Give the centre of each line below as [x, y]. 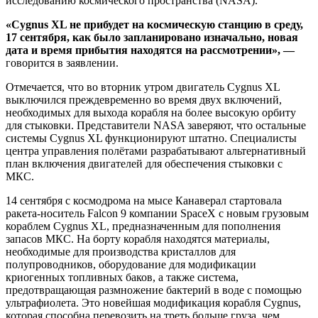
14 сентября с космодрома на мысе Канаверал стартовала [144, 200]
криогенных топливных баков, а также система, [122, 277]
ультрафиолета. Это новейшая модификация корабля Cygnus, [153, 302]
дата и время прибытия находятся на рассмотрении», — [150, 50]
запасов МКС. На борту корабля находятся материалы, [138, 238]
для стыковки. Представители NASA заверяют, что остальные [156, 125]
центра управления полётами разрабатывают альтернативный [156, 150]
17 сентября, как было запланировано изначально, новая [152, 37]
